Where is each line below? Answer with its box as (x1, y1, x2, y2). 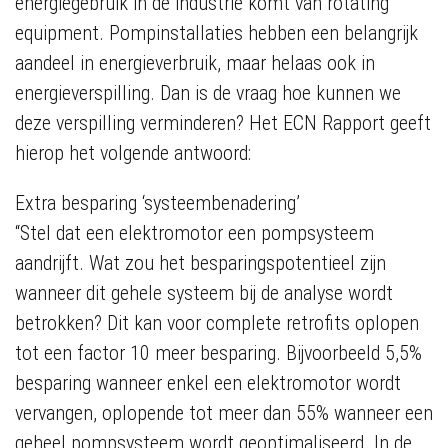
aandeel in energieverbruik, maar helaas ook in (15, 51, 375, 75)
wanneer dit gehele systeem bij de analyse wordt (15, 281, 393, 305)
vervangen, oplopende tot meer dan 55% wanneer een (15, 401, 433, 425)
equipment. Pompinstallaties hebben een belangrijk (15, 21, 418, 45)
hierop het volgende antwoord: (15, 141, 251, 165)
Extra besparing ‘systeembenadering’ (15, 191, 300, 215)
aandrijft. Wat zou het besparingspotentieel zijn (15, 251, 386, 275)
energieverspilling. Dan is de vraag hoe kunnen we (15, 81, 401, 105)
